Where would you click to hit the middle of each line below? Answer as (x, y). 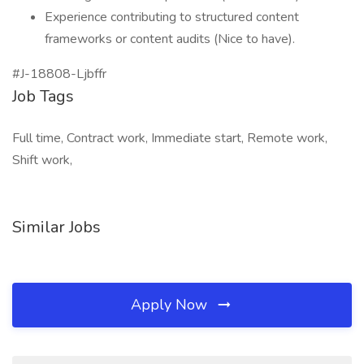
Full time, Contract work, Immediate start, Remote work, (170, 138)
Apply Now (171, 305)
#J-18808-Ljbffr (59, 74)
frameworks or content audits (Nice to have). (170, 39)
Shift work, (42, 160)
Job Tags (43, 96)
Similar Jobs (56, 227)
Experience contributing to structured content (172, 17)
